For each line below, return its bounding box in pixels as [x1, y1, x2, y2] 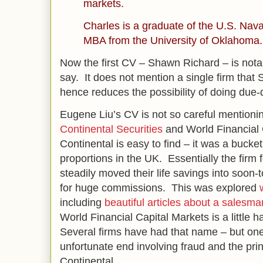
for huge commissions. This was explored [60, 182, 259, 194]
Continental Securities [60, 123, 163, 135]
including [60, 197, 104, 208]
